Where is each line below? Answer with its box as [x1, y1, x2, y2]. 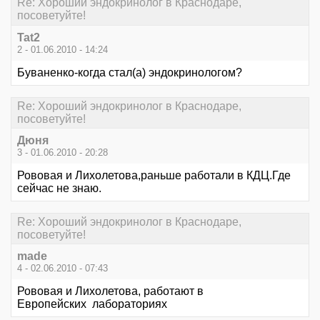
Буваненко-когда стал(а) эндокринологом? [17, 66, 242, 79]
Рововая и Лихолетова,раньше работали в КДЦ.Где [17, 169, 291, 181]
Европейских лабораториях [17, 298, 167, 311]
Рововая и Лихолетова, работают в [17, 285, 204, 298]
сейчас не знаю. [17, 181, 101, 194]
